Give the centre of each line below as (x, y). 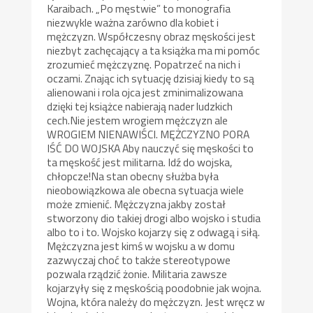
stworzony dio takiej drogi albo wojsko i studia (154, 218)
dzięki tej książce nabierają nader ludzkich (140, 106)
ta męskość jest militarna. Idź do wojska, (140, 162)
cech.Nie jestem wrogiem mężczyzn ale (138, 120)
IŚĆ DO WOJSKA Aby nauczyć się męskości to (151, 148)
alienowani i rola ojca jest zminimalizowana (145, 92)
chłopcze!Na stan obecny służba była (133, 176)
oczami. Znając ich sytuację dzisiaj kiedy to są (151, 78)
